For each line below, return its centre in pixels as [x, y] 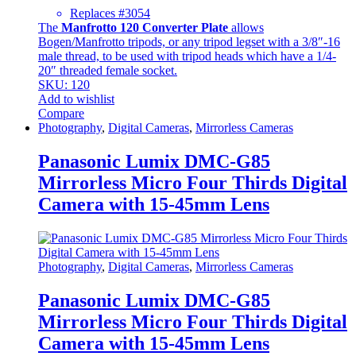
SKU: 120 [64, 85]
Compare [61, 114]
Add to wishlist [76, 99]
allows [246, 28]
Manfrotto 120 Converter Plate [145, 28]
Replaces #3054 [110, 14]
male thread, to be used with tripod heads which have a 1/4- [187, 56]
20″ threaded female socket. [108, 71]
